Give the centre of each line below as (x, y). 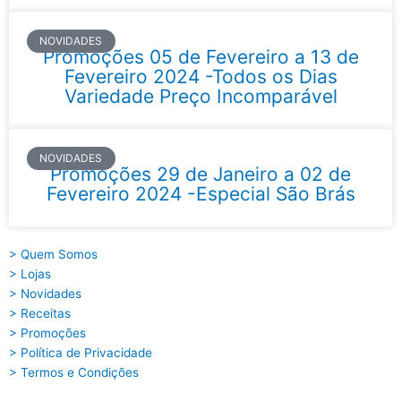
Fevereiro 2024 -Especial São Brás (200, 193)
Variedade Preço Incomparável (200, 96)
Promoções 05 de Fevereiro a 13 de (200, 56)
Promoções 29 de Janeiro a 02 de (200, 174)
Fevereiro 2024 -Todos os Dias (200, 76)
